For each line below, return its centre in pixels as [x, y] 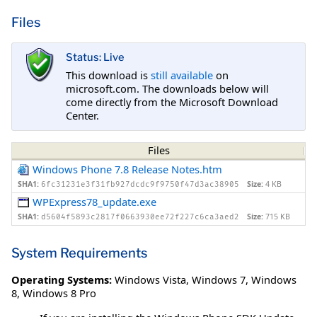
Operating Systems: [62, 279]
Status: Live [95, 58]
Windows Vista [150, 279]
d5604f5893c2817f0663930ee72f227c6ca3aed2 [140, 217]
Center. [82, 115]
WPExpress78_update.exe [95, 202]
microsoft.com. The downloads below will [167, 88]
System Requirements [79, 253]
